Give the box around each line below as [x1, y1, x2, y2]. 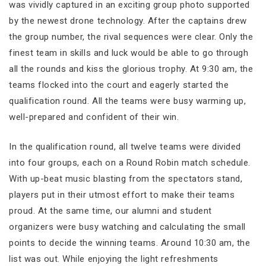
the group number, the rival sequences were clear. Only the [9, 31, 254, 42]
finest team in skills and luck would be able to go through [9, 47, 249, 58]
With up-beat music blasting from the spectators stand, [9, 173, 243, 184]
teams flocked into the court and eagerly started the [9, 80, 229, 90]
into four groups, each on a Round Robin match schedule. [9, 157, 251, 168]
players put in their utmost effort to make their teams [9, 189, 235, 200]
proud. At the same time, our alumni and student [9, 205, 212, 216]
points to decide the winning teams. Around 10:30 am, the [9, 237, 251, 248]
